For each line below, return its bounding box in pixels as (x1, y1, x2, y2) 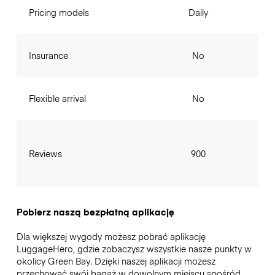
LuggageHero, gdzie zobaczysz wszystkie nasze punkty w (16, 242, 252, 255)
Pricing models (28, 6, 89, 19)
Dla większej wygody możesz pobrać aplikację (16, 230, 206, 243)
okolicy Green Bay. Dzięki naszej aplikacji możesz (16, 255, 215, 268)
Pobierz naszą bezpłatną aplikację (16, 206, 174, 219)
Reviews (28, 147, 62, 160)
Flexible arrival (28, 92, 86, 105)
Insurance (28, 49, 68, 62)
